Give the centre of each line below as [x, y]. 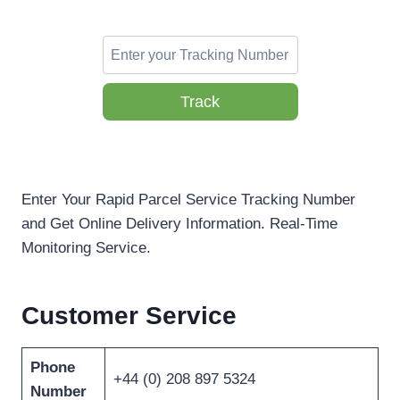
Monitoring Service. [86, 248]
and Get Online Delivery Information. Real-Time [179, 224]
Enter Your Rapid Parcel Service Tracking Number [188, 200]
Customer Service [129, 316]
